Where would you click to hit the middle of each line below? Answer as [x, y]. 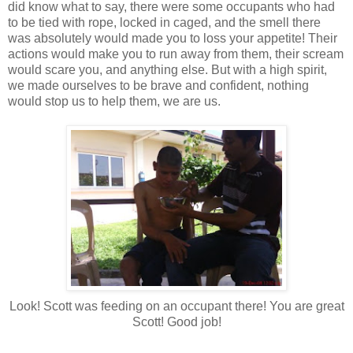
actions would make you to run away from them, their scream [176, 54]
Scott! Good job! [176, 321]
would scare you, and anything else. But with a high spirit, [167, 69]
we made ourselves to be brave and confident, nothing [158, 85]
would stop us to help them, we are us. [114, 101]
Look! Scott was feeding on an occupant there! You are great [176, 306]
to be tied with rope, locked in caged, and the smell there [164, 22]
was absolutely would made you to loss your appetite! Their [173, 38]
